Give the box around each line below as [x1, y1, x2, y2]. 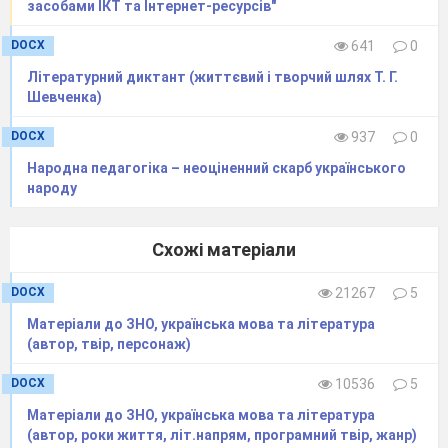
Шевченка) [27, 89, 102, 106]
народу [27, 180, 77, 197]
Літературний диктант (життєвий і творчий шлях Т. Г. [27, 69, 398, 86]
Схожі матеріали [152, 239, 296, 261]
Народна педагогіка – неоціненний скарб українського [27, 160, 406, 177]
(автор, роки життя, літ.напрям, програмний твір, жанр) [27, 427, 417, 444]
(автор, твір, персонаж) [27, 336, 191, 353]
